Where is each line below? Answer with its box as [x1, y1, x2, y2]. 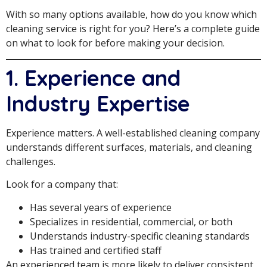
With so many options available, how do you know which [6, 8, 257, 21]
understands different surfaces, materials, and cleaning [6, 140, 252, 154]
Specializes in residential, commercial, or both [30, 215, 232, 228]
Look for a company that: [6, 178, 118, 191]
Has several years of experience [30, 200, 172, 214]
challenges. [6, 154, 55, 168]
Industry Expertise [6, 89, 190, 117]
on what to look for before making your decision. [6, 36, 225, 50]
